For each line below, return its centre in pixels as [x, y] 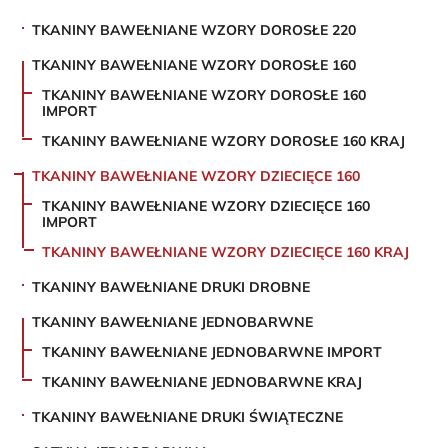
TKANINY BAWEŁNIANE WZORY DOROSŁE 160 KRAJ [224, 141]
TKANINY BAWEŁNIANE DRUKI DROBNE [171, 287]
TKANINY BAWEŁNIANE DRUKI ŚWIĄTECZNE [188, 417]
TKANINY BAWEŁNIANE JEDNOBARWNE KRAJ [202, 382]
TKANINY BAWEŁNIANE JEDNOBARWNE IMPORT [212, 352]
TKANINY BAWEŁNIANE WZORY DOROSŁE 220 [194, 30]
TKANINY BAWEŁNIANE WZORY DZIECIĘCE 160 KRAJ [226, 252]
